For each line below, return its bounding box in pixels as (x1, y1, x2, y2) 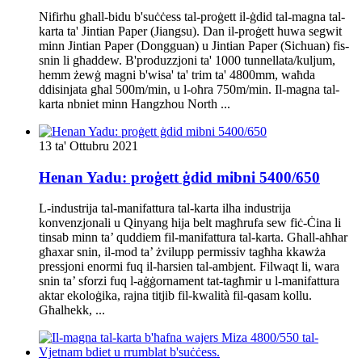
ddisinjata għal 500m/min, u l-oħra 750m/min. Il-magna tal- (39, 82, 339, 96)
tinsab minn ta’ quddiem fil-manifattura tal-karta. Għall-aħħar (39, 230, 347, 245)
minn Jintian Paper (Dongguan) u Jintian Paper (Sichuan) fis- (39, 38, 349, 53)
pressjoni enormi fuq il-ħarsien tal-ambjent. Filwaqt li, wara (39, 259, 339, 274)
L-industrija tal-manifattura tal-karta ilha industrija (39, 201, 291, 216)
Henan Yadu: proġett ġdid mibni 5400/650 (39, 168, 320, 186)
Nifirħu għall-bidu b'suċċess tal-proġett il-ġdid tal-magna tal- (39, 9, 345, 23)
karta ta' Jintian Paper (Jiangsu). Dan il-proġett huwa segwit (39, 23, 342, 38)
